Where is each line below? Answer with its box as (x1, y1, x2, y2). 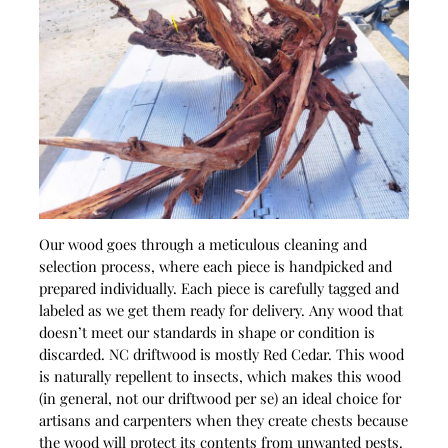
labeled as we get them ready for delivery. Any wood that (38, 300, 403, 321)
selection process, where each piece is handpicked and (38, 256, 392, 277)
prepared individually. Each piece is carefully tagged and (38, 278, 399, 299)
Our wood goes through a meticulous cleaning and (38, 234, 367, 255)
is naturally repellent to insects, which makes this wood (38, 366, 401, 387)
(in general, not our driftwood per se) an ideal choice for (38, 388, 401, 409)
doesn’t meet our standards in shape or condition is (38, 322, 375, 343)
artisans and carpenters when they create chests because (38, 410, 408, 431)
